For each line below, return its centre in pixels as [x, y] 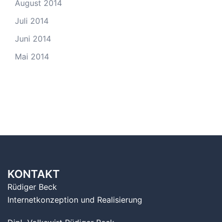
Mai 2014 [32, 56]
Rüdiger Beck [32, 187]
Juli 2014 [32, 21]
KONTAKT [34, 174]
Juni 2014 [33, 39]
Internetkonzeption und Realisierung [75, 200]
